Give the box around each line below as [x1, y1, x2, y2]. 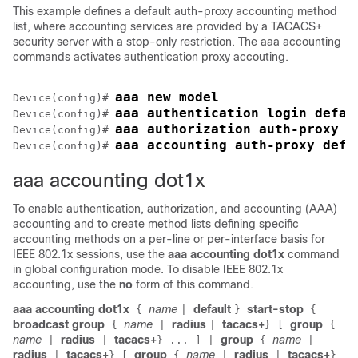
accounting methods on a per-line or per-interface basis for [13, 233, 325, 245]
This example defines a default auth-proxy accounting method [13, 5, 337, 18]
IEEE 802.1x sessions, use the [13, 248, 168, 261]
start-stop [247, 303, 304, 316]
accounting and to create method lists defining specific [13, 217, 299, 230]
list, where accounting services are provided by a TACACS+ [13, 20, 322, 33]
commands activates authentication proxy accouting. [13, 50, 288, 63]
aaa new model [115, 89, 219, 105]
